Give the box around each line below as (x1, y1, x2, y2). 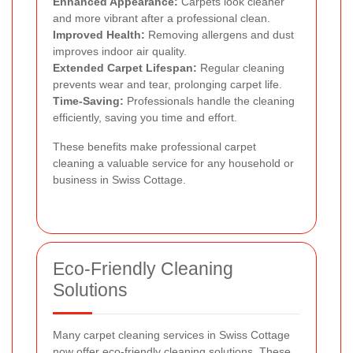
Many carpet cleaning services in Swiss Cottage (53, 329, 290, 342)
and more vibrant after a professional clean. (53, 12, 270, 25)
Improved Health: (53, 28, 145, 42)
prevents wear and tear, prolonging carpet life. (53, 78, 282, 91)
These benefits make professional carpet (53, 140, 256, 154)
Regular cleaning (197, 61, 284, 75)
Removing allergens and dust (145, 28, 294, 42)
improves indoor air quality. (53, 45, 187, 58)
